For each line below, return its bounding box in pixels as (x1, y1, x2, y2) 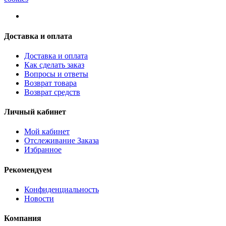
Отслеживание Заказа (24, 136, 99, 145)
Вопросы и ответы (24, 69, 88, 78)
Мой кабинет (24, 127, 70, 136)
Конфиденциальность (24, 185, 99, 194)
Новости (24, 194, 54, 203)
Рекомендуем (4, 165, 52, 174)
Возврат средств (24, 87, 80, 96)
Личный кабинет (4, 107, 66, 117)
